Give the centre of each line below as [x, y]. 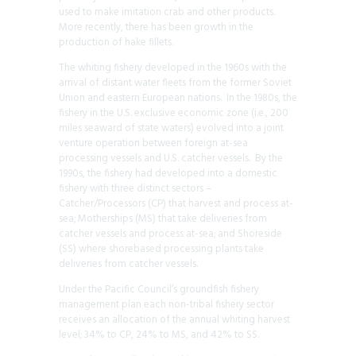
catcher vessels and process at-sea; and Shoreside [170, 234]
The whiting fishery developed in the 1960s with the [173, 68]
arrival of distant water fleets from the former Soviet [175, 83]
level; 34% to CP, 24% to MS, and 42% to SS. [159, 335]
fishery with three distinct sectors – [135, 188]
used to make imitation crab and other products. [168, 12]
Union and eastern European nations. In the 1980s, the [178, 98]
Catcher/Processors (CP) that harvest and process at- [176, 203]
